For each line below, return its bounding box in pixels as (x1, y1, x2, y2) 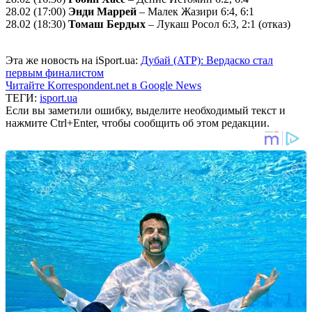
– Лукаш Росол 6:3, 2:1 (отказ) (146, 17, 290, 30)
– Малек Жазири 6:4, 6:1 (136, 5, 254, 17)
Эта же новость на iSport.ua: (6, 54, 141, 66)
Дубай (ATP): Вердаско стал (141, 54, 273, 66)
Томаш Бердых (68, 17, 146, 30)
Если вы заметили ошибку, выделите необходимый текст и (6, 104, 286, 116)
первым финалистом (6, 66, 104, 79)
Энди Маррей (68, 5, 136, 17)
